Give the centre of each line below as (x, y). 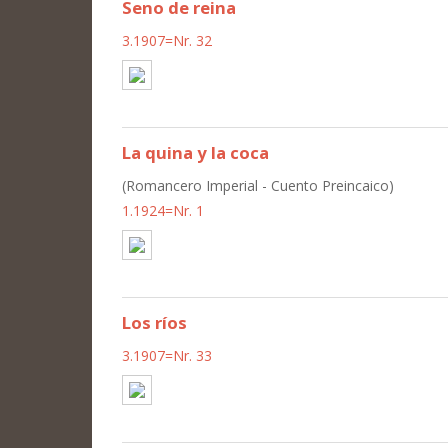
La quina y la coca (195, 152)
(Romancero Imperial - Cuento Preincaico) (258, 185)
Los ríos (154, 322)
